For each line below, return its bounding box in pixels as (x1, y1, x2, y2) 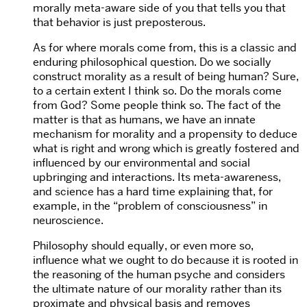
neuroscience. (33, 213, 103, 228)
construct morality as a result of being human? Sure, (33, 69, 299, 84)
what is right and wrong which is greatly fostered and (33, 141, 299, 156)
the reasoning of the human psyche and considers (33, 267, 285, 282)
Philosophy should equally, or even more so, (33, 238, 254, 254)
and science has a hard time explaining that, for (33, 184, 273, 199)
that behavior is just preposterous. (33, 15, 206, 30)
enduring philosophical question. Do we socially (33, 55, 271, 70)
